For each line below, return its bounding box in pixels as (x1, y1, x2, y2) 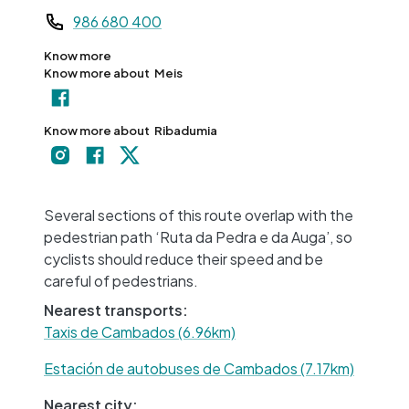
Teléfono (43, 5, 105, 25)
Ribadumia (154, 122, 217, 138)
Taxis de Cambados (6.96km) (44, 321, 236, 341)
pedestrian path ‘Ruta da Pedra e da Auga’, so (44, 226, 352, 246)
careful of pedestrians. (44, 270, 198, 290)
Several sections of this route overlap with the (44, 204, 353, 225)
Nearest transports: (44, 299, 188, 320)
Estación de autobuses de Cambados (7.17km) (44, 358, 354, 378)
